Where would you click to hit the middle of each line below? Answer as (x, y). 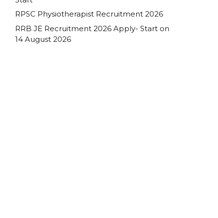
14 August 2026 (43, 39)
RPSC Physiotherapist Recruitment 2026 (89, 14)
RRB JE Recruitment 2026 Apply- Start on (92, 28)
